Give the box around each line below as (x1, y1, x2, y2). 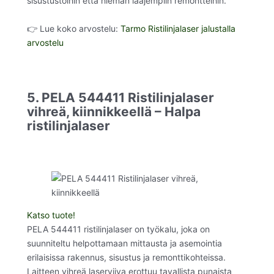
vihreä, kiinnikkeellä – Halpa (27, 104, 201, 120)
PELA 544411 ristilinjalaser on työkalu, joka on (27, 224, 210, 235)
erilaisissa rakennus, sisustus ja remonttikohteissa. (27, 252, 226, 263)
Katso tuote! (27, 210, 75, 221)
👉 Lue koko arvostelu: (27, 23, 120, 34)
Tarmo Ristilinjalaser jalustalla (120, 23, 235, 34)
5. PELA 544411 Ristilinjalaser (27, 90, 214, 106)
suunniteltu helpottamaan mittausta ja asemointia (27, 238, 222, 249)
